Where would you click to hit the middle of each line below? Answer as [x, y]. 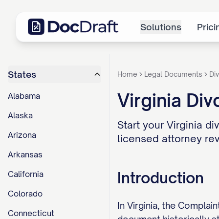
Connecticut [31, 213]
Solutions [161, 27]
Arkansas [25, 154]
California [26, 174]
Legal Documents [173, 74]
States [22, 74]
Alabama [24, 96]
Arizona [22, 135]
